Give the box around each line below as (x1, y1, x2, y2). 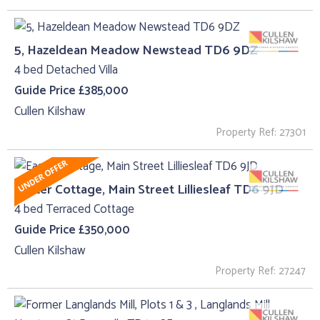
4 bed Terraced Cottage (14, 199, 134, 220)
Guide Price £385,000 (14, 81, 129, 101)
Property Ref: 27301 (216, 123, 306, 141)
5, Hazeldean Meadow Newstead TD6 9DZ (14, 39, 258, 61)
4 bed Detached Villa (14, 60, 118, 81)
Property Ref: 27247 (215, 262, 306, 281)
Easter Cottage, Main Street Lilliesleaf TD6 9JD (14, 178, 284, 201)
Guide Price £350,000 (14, 220, 130, 241)
